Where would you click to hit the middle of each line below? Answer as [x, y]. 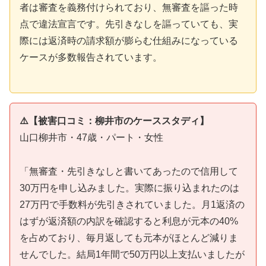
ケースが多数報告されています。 [91, 58]
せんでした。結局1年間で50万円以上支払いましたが [132, 254]
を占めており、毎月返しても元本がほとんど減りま [129, 237]
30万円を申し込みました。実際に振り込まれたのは [129, 188]
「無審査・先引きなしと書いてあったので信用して [129, 171]
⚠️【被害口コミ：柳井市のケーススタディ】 [114, 121]
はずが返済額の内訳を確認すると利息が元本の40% [129, 221]
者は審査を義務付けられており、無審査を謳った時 [129, 8]
